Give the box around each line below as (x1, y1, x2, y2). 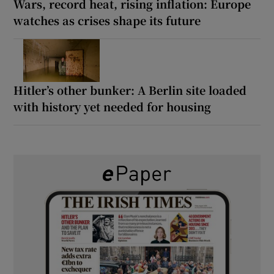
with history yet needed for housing (13, 98, 212, 114)
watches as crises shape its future (13, 12, 201, 28)
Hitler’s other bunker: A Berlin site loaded (13, 81, 247, 98)
